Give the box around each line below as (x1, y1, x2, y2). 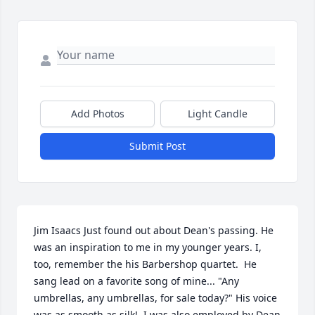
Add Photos (70, 107, 124, 121)
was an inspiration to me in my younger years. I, (34, 240, 262, 255)
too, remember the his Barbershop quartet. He (34, 257, 257, 271)
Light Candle (188, 107, 247, 121)
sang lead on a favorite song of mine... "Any (34, 274, 239, 288)
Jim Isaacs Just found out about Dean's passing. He (34, 224, 274, 238)
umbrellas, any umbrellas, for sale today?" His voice (34, 291, 277, 305)
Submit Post (129, 139, 186, 153)
